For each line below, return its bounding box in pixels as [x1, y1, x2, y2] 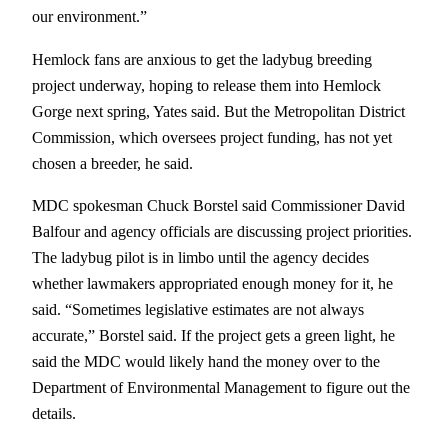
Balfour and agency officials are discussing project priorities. [32, 221, 412, 241]
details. [32, 403, 76, 423]
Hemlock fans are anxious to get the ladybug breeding [32, 49, 372, 69]
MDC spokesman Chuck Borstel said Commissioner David [32, 195, 405, 215]
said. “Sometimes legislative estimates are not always [32, 299, 364, 319]
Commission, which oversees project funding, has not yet [32, 127, 392, 147]
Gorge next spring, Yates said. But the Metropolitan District [32, 101, 405, 121]
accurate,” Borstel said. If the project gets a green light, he [32, 325, 395, 345]
